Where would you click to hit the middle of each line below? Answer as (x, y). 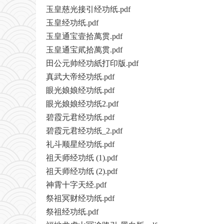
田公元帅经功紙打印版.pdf (92, 63)
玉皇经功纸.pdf (72, 23)
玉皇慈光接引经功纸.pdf (88, 9)
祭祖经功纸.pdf (72, 212)
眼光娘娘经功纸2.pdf (82, 104)
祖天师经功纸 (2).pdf (82, 171)
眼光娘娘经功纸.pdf (80, 90)
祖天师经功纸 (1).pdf (82, 158)
